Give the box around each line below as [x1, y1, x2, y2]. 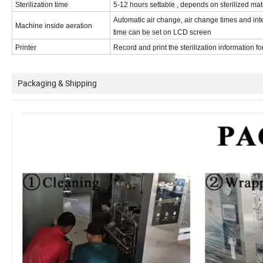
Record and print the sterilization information [113, 43, 256, 52]
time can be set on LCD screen [113, 28, 211, 36]
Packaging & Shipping [18, 77, 97, 89]
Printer [15, 43, 36, 52]
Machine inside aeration [15, 21, 92, 30]
